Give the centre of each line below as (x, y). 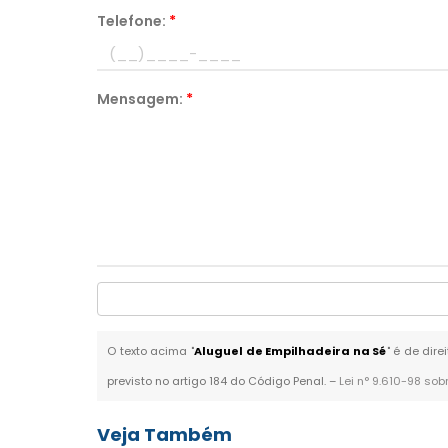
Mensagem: (142, 99)
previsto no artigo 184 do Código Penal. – (223, 381)
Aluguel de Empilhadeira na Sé (290, 351)
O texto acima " (151, 351)
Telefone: (133, 21)
